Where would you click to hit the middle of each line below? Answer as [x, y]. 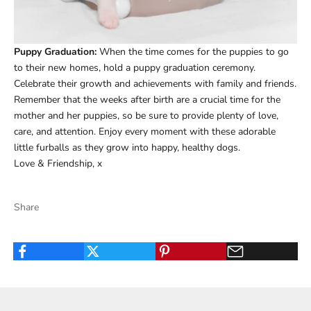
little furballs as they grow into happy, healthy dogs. [127, 147]
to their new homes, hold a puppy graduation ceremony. [135, 67]
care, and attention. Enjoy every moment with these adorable [145, 131]
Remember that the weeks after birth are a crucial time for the [147, 99]
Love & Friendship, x [58, 163]
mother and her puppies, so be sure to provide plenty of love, [146, 115]
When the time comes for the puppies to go [193, 51]
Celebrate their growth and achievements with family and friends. [155, 83]
